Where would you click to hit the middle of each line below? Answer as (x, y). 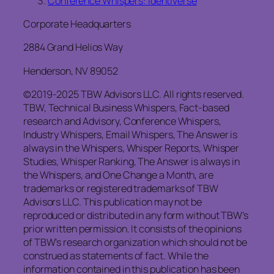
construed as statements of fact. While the (116, 255)
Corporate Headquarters (77, 24)
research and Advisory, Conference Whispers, (122, 121)
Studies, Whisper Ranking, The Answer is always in (132, 161)
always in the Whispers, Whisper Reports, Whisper (131, 148)
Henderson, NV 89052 (71, 71)
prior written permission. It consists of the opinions (132, 228)
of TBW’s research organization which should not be (135, 242)
